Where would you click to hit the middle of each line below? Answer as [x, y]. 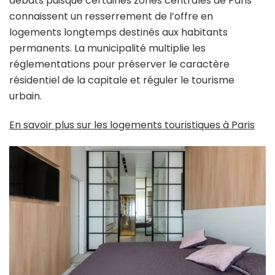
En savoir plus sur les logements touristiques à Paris [132, 125]
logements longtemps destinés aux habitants [118, 32]
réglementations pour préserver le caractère [119, 64]
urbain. [25, 96]
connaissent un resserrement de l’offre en [111, 16]
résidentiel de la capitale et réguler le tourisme [122, 80]
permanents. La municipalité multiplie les [107, 48]
